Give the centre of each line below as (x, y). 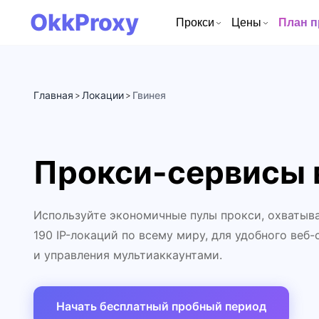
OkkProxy (84, 22)
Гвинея (149, 95)
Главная (53, 95)
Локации (103, 95)
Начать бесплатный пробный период (161, 307)
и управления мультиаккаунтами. (128, 255)
